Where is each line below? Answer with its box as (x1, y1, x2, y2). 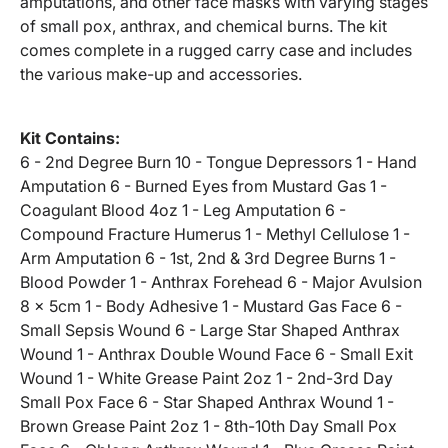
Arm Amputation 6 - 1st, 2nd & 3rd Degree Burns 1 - (20, 248, 396, 269)
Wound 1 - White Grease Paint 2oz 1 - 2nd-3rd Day (20, 368, 393, 389)
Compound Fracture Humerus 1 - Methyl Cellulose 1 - (20, 224, 410, 245)
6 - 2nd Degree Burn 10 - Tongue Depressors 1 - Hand (20, 152, 417, 173)
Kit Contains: (20, 128, 120, 149)
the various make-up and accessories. (20, 64, 302, 85)
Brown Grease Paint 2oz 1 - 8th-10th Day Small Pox (20, 416, 397, 437)
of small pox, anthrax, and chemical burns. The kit (20, 16, 387, 37)
